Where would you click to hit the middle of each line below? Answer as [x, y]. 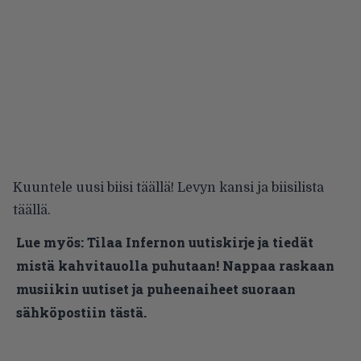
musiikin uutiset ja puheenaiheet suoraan [156, 288]
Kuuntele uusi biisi [75, 187]
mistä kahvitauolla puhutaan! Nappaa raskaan [175, 265]
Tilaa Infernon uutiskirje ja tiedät [200, 242]
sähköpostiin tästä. [81, 312]
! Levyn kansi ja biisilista [247, 187]
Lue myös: [50, 242]
